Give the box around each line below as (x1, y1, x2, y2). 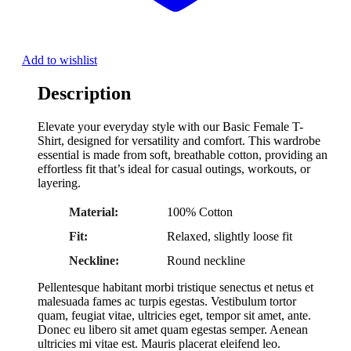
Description (38, 82, 131, 103)
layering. (38, 175, 81, 190)
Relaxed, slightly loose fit (167, 229, 292, 243)
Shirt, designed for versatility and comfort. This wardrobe (38, 133, 320, 147)
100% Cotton (167, 204, 233, 219)
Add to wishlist (22, 52, 97, 67)
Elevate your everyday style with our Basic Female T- (38, 119, 303, 133)
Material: (69, 204, 118, 219)
